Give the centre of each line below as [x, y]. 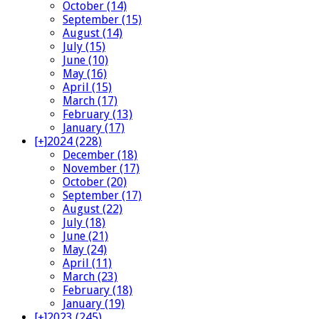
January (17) [94, 128]
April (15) [87, 88]
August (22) [93, 209]
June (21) [85, 236]
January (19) [94, 304]
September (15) [102, 20]
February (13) [98, 115]
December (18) [100, 155]
